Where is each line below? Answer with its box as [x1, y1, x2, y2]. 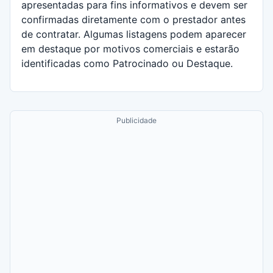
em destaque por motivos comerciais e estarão [21, 42, 239, 55]
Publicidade [116, 115, 157, 125]
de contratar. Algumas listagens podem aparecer [21, 27, 246, 40]
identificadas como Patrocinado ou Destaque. [21, 57, 233, 69]
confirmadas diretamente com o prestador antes [21, 13, 246, 26]
